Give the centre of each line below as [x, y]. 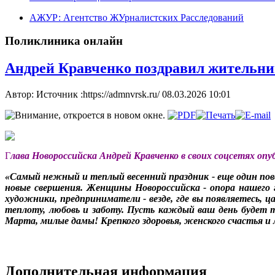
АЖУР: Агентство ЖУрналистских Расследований [137, 17]
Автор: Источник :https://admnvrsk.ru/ [83, 95]
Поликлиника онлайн [64, 41]
